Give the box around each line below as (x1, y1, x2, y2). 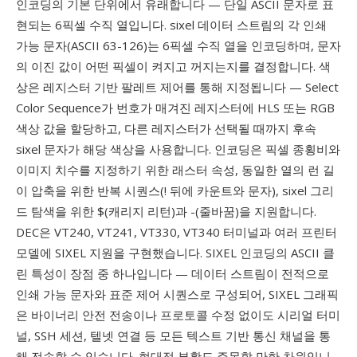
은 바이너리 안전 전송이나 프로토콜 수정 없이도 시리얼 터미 (16, 307, 340, 323)
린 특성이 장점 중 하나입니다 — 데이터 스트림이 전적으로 (16, 265, 329, 281)
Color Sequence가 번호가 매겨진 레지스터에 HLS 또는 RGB (16, 100, 335, 116)
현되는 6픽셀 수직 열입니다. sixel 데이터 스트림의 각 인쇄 (16, 17, 327, 33)
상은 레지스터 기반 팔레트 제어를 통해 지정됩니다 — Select (16, 79, 339, 95)
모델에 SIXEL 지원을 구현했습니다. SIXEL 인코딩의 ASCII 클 (16, 245, 335, 261)
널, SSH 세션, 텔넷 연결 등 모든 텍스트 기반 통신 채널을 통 (16, 328, 331, 343)
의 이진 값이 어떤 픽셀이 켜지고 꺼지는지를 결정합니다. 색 (16, 58, 331, 74)
